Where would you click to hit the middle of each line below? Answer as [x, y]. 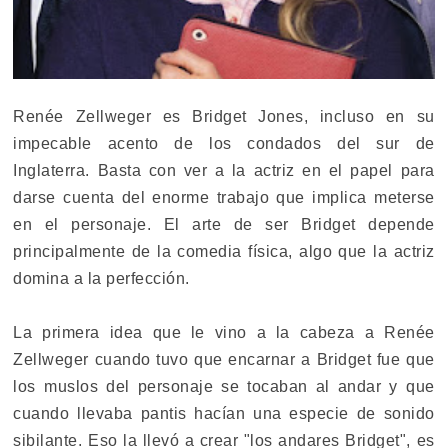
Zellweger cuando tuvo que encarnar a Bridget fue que [224, 360]
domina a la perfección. [101, 279]
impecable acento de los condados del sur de [224, 144]
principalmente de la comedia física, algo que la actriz [224, 252]
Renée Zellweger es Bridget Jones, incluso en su [224, 117]
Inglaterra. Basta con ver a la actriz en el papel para [224, 171]
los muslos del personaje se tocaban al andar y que [224, 387]
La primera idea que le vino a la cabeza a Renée [224, 333]
